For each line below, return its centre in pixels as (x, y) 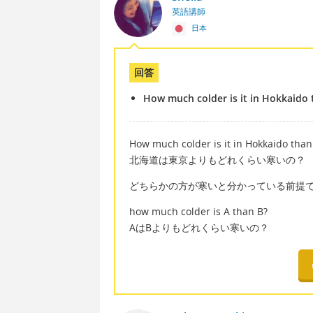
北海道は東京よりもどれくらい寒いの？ (217, 159)
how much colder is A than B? (198, 212)
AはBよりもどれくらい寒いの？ (199, 228)
